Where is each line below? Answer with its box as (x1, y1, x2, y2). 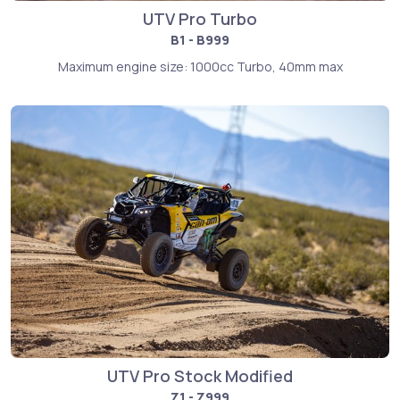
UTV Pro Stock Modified (107, 364, 293, 387)
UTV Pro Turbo (143, 8, 257, 30)
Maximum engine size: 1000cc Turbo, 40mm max (57, 58, 343, 76)
